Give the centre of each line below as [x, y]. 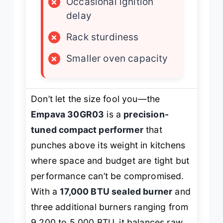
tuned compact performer [87, 130]
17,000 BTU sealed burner [116, 192]
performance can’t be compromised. [108, 176]
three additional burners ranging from [110, 207]
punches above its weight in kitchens [108, 145]
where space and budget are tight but [110, 161]
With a [46, 192]
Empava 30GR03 [68, 114]
